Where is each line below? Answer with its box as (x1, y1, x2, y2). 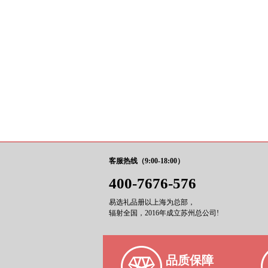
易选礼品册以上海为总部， (109, 198, 195, 206)
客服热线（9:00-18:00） (109, 157, 184, 165)
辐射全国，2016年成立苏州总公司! (109, 209, 219, 217)
